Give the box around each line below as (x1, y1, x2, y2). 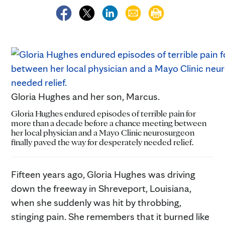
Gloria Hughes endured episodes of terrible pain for (11, 107, 196, 119)
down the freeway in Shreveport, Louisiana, (11, 182, 191, 194)
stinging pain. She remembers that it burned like (11, 210, 209, 222)
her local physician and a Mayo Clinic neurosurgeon (11, 127, 194, 138)
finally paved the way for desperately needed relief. (11, 136, 193, 147)
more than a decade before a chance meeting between (11, 117, 206, 128)
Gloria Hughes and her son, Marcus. (11, 90, 160, 102)
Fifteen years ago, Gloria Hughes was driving (11, 168, 195, 180)
